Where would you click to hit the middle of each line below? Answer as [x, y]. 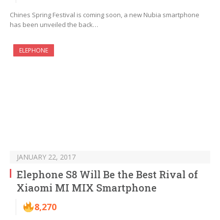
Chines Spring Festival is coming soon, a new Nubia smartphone [105, 15]
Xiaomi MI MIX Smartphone [87, 188]
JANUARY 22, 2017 [46, 157]
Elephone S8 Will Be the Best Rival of [107, 175]
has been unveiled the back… [54, 25]
